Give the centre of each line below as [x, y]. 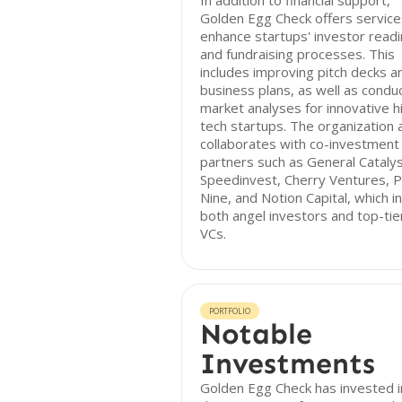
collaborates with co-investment [300, 144]
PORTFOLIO [230, 311]
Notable [256, 334]
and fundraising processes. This [297, 54]
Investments [288, 363]
